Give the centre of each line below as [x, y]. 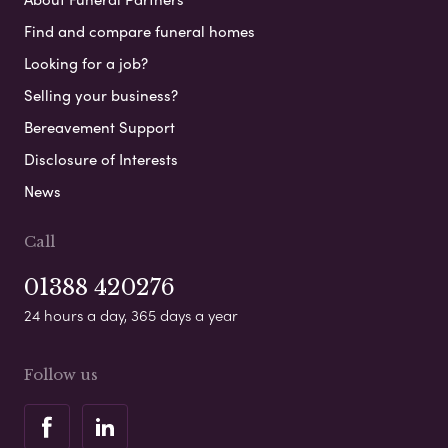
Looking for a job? [86, 63]
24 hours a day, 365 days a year [131, 315]
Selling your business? [101, 95]
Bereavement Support [99, 127]
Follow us [61, 375]
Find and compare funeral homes [139, 31]
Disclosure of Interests [101, 159]
